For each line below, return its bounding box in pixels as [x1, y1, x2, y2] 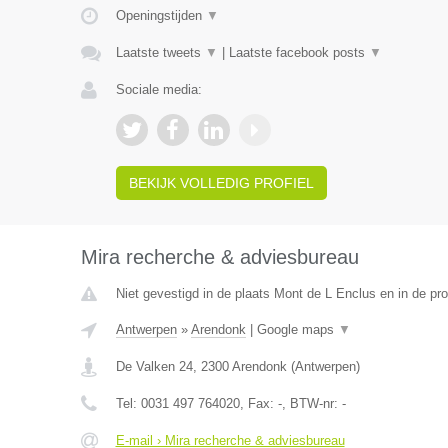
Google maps [256, 322, 338, 337]
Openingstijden [115, 8, 206, 23]
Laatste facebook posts [228, 45, 369, 60]
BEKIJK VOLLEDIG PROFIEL [128, 175, 314, 191]
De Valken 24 [115, 359, 193, 374]
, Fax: [239, 396, 278, 411]
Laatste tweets [115, 45, 205, 60]
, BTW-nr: [281, 396, 342, 411]
